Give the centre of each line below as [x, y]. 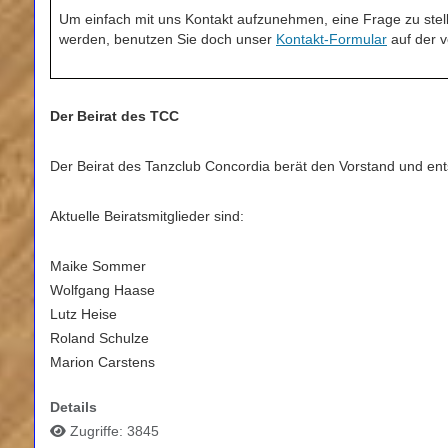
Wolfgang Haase [102, 290]
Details [73, 407]
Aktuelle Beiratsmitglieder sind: [147, 216]
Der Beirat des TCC [114, 116]
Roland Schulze [99, 338]
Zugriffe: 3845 [114, 431]
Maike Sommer [98, 266]
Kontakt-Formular [331, 39]
